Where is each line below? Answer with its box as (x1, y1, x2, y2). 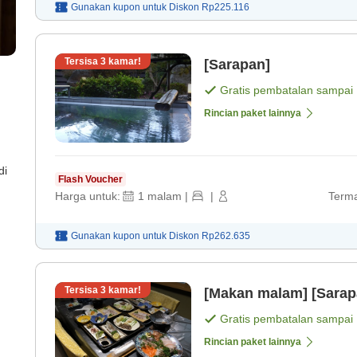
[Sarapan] (204, 57, 270, 73)
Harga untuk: (55, 190, 120, 203)
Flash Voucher (58, 174, 123, 186)
